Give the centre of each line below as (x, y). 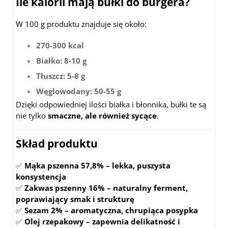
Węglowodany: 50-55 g (79, 91)
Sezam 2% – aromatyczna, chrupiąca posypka (111, 210)
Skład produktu (57, 144)
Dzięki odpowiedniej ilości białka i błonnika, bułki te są (111, 105)
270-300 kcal (60, 46)
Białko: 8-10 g (61, 61)
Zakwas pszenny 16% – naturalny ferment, (106, 188)
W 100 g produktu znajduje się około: (81, 24)
